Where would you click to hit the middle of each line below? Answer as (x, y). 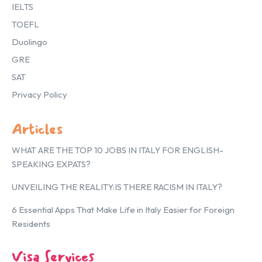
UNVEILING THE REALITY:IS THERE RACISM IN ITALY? (117, 187)
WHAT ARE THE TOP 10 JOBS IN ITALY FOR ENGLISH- (118, 150)
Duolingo (30, 42)
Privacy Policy (39, 94)
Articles (37, 129)
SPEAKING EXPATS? (51, 164)
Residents (31, 223)
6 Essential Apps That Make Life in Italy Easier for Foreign (123, 209)
